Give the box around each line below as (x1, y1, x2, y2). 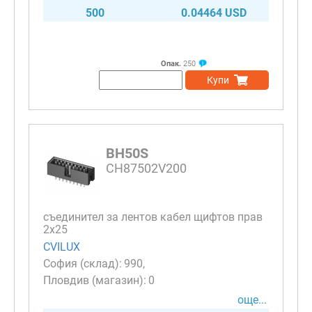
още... (237, 292, 267, 306)
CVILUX (43, 240, 80, 253)
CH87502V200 (106, 161, 187, 176)
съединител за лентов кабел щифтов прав (43, 210, 263, 224)
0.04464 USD (181, 6, 247, 20)
